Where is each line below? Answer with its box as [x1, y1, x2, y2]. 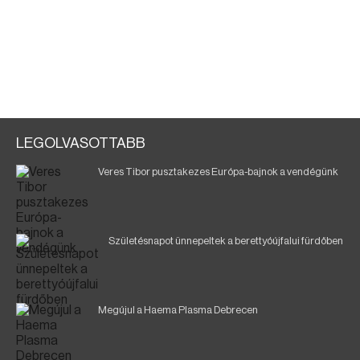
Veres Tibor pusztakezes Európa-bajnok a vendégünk [98, 166, 338, 177]
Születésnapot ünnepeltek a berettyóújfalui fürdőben [108, 235, 343, 246]
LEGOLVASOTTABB [16, 136, 145, 150]
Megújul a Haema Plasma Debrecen [98, 305, 258, 315]
